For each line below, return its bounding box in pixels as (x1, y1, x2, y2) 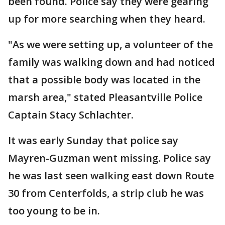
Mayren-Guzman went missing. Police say (8, 151, 211, 165)
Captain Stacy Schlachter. (8, 108, 134, 122)
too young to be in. (8, 204, 100, 217)
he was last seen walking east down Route (8, 169, 214, 182)
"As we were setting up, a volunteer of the (8, 38, 213, 51)
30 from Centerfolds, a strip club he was (8, 186, 204, 200)
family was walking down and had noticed (8, 55, 215, 69)
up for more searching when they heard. (8, 12, 205, 26)
